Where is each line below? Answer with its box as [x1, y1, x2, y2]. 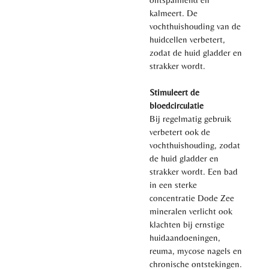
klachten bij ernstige [150, 219, 225, 229]
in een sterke [150, 179, 197, 190]
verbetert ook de [150, 126, 210, 137]
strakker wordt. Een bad [150, 166, 238, 177]
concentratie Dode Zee [150, 192, 234, 203]
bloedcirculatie [150, 100, 204, 110]
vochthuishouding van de [150, 20, 241, 31]
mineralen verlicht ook [150, 205, 232, 216]
